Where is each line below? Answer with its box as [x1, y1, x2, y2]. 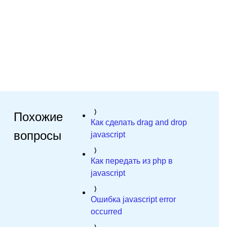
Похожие [13, 110, 63, 124]
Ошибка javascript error [90, 195, 176, 204]
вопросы [13, 129, 61, 142]
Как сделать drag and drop [90, 118, 187, 127]
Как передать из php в [90, 157, 173, 165]
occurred [90, 207, 122, 216]
